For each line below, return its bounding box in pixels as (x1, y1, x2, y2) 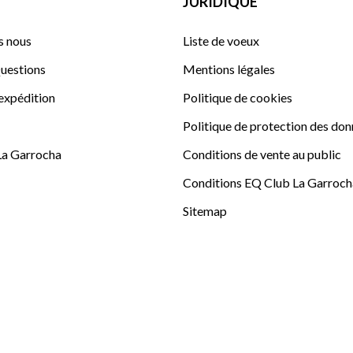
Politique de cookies (183, 90, 292, 106)
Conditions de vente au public (183, 147, 341, 162)
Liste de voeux (183, 33, 259, 49)
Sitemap (183, 203, 227, 219)
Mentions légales (183, 61, 275, 77)
